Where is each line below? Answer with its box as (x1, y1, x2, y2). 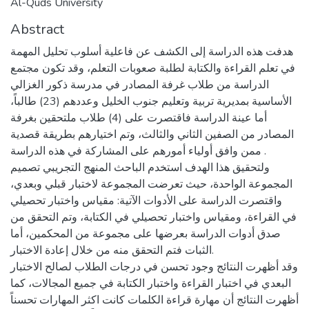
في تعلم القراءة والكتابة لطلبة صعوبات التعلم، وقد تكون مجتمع (10, 61, 295, 76)
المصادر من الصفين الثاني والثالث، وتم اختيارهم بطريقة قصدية (10, 127, 294, 142)
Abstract (10, 20, 64, 39)
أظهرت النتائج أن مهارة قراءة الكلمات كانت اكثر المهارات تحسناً (10, 292, 299, 308)
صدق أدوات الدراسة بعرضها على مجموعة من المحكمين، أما (10, 226, 281, 241)
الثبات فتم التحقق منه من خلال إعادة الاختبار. (10, 243, 212, 258)
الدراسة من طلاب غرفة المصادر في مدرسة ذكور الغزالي (10, 77, 269, 92)
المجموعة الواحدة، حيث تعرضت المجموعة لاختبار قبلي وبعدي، (10, 177, 292, 192)
